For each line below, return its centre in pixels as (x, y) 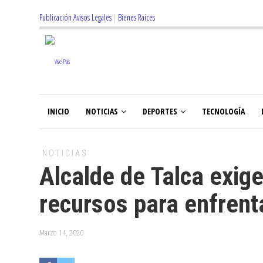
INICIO (58, 111)
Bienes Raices (136, 17)
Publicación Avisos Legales (75, 17)
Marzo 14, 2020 (61, 233)
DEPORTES (160, 111)
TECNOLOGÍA (223, 111)
